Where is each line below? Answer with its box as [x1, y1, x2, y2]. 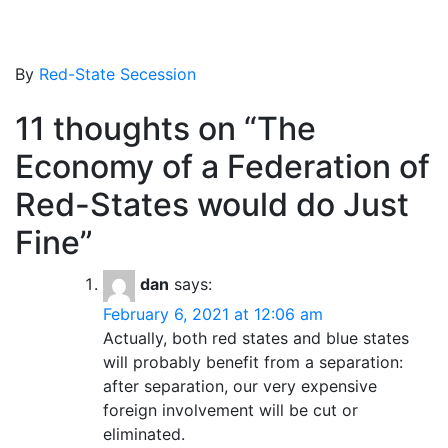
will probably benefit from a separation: [103, 351, 403, 372]
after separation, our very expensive [103, 375, 377, 396]
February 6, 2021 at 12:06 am [103, 303, 323, 324]
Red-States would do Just [15, 184, 409, 224]
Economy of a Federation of [15, 146, 430, 186]
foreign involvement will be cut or [103, 399, 358, 420]
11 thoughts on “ [15, 108, 257, 148]
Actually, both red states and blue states [103, 327, 409, 348]
